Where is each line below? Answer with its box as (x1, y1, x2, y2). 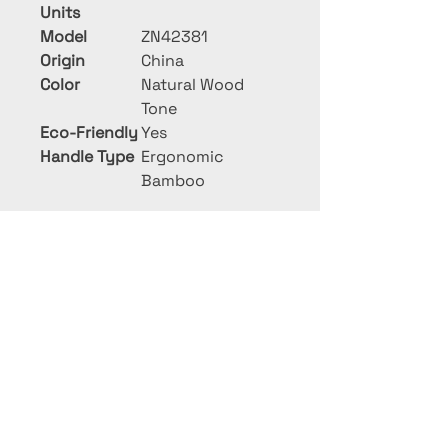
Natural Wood (141, 74, 244, 95)
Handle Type (40, 146, 134, 167)
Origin (40, 50, 85, 71)
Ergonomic (141, 146, 224, 167)
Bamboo (141, 170, 205, 191)
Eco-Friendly (40, 122, 138, 143)
